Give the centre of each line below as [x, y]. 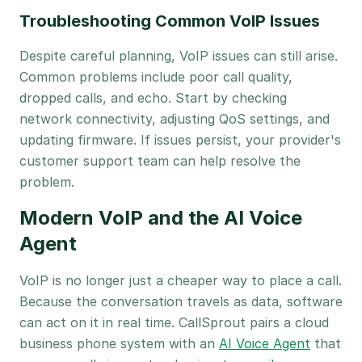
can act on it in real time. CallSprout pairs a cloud [174, 322]
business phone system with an [119, 343]
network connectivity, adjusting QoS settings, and [175, 119]
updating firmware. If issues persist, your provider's [180, 140]
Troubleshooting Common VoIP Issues [170, 21]
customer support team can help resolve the [160, 161]
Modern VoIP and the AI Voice [161, 218]
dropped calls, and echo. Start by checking [153, 98]
